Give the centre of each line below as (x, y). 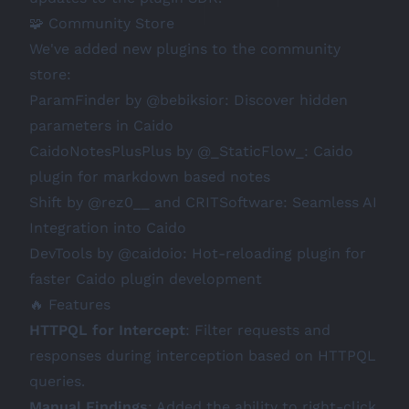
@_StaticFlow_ (251, 151)
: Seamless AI (330, 202)
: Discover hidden (286, 100)
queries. (57, 381)
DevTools (61, 253)
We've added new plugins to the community (185, 49)
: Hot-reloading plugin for (274, 253)
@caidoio (150, 253)
